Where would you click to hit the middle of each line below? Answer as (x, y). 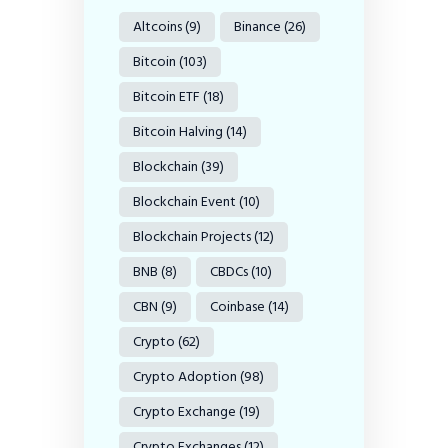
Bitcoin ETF (166, 97)
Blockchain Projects (192, 237)
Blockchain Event (184, 202)
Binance (257, 27)
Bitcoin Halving (178, 132)
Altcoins (157, 27)
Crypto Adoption (185, 377)
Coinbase (237, 307)
